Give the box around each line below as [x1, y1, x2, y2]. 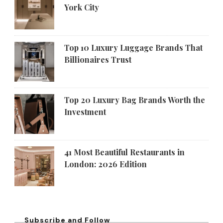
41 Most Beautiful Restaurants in [64, 146, 185, 157]
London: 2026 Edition [64, 158, 147, 169]
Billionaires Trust [64, 54, 131, 65]
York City [64, 1, 99, 12]
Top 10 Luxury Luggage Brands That [64, 42, 203, 53]
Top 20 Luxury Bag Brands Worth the [64, 94, 205, 105]
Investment [64, 106, 106, 117]
